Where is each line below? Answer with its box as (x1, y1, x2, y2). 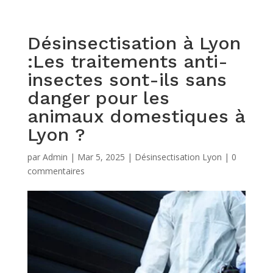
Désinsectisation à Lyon (27, 32, 241, 54)
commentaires (27, 165, 85, 177)
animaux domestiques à (27, 105, 245, 127)
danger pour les (27, 87, 169, 108)
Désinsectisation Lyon (134, 151, 222, 163)
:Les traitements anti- (27, 51, 228, 72)
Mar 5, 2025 (77, 151, 125, 163)
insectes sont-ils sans (27, 69, 227, 90)
